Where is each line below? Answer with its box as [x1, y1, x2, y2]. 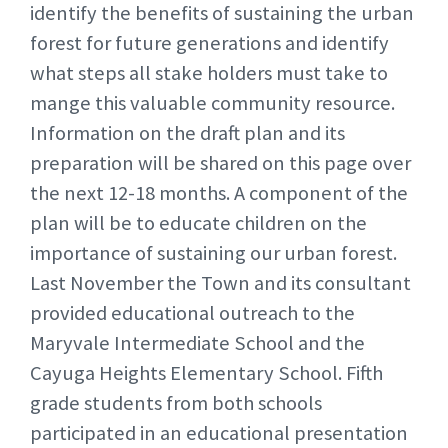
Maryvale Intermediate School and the [30, 330, 365, 357]
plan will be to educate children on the [30, 210, 367, 237]
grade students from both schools [30, 390, 322, 417]
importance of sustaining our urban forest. [30, 240, 397, 267]
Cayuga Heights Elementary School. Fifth [30, 360, 383, 387]
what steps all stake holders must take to [30, 60, 388, 87]
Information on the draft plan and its [30, 120, 345, 147]
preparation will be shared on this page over [30, 150, 411, 177]
